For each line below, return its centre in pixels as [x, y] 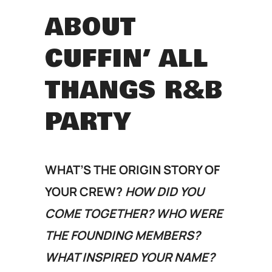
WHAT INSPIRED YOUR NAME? [130, 257]
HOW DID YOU [165, 191]
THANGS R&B [134, 90]
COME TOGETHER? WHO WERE [134, 213]
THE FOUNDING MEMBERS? [123, 235]
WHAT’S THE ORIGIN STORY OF [132, 169]
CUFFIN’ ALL [127, 58]
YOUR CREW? [85, 191]
